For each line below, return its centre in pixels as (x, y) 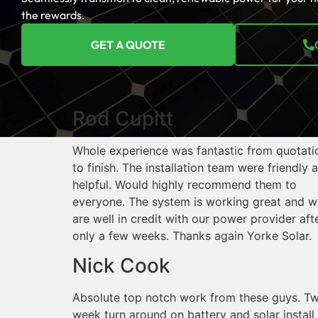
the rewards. (53, 15)
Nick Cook (121, 266)
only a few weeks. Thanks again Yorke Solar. (192, 236)
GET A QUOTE (128, 45)
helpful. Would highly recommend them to (185, 185)
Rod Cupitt (123, 119)
